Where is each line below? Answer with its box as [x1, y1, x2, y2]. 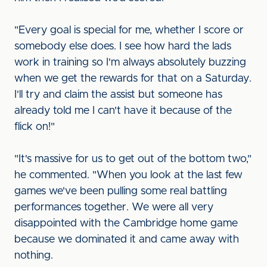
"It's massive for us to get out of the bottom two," [14, 154, 252, 164]
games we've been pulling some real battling [14, 186, 227, 197]
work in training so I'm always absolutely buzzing [14, 57, 246, 68]
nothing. [14, 250, 56, 261]
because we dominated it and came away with [14, 234, 239, 245]
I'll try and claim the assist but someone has [14, 89, 222, 100]
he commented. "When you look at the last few [14, 170, 243, 181]
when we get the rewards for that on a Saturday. [14, 73, 252, 84]
